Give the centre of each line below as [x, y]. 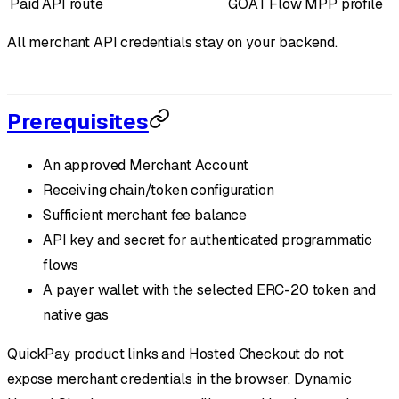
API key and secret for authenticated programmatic [208, 240]
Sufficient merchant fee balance [145, 216]
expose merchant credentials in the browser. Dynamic [179, 379]
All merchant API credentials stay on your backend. [172, 42]
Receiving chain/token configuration [159, 191]
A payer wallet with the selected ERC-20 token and [210, 290]
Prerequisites [78, 122]
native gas [76, 315]
